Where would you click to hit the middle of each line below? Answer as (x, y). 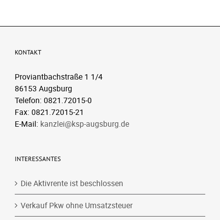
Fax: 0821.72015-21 (49, 112)
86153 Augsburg (43, 88)
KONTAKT (28, 52)
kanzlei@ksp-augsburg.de (85, 124)
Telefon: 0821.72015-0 (53, 100)
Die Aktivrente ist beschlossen (72, 183)
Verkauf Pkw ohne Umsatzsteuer (77, 205)
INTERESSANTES (38, 159)
